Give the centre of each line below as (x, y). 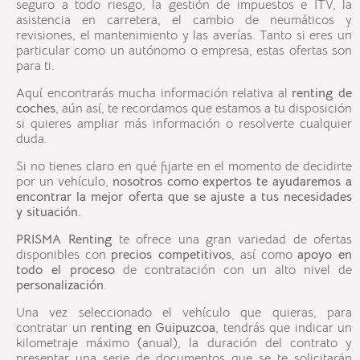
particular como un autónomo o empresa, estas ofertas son (184, 51)
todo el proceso (65, 270)
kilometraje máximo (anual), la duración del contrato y (184, 344)
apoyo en (325, 255)
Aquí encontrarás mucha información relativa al (154, 94)
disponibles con (64, 255)
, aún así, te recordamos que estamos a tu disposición (204, 109)
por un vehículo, (64, 182)
